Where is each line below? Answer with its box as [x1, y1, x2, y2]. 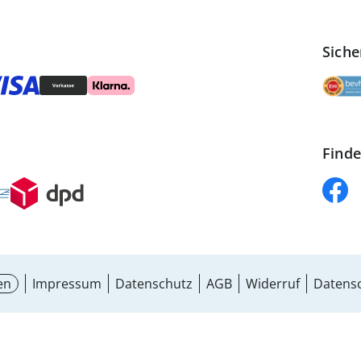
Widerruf [246, 275, 300, 293]
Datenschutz [115, 275, 193, 293]
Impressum [32, 275, 102, 293]
